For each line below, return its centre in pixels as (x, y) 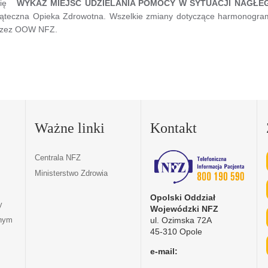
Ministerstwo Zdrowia (71, 173)
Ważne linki (69, 128)
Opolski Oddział (183, 197)
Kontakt (174, 128)
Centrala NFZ (57, 157)
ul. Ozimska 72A (181, 220)
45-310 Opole (176, 231)
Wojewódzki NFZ (185, 208)
